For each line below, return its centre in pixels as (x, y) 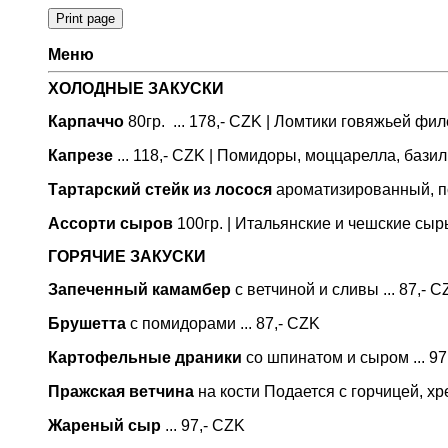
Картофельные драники (145, 357)
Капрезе (80, 155)
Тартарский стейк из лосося (160, 189)
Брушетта (87, 323)
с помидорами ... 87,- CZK (223, 323)
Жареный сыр (104, 425)
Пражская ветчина (121, 391)
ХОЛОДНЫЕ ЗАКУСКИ (136, 88)
